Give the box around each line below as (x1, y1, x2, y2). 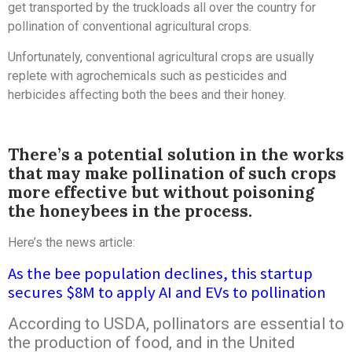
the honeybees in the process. (8, 200, 256, 222)
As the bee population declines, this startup (8, 262, 313, 284)
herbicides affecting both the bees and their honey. (8, 86, 286, 102)
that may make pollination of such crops (8, 163, 336, 185)
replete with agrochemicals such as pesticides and (8, 68, 287, 83)
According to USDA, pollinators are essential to (8, 313, 344, 333)
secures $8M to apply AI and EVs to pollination (8, 281, 326, 302)
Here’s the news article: (8, 235, 135, 251)
